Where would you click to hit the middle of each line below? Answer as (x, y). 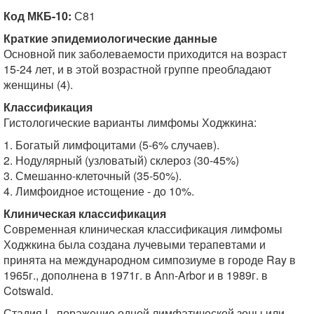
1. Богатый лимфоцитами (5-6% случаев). (111, 145)
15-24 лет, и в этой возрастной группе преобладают (137, 69)
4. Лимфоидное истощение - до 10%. (99, 191)
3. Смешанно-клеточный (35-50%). (93, 176)
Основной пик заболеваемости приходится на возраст (145, 54)
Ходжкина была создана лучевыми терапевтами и (135, 244)
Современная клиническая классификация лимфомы (143, 229)
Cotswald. (28, 291)
